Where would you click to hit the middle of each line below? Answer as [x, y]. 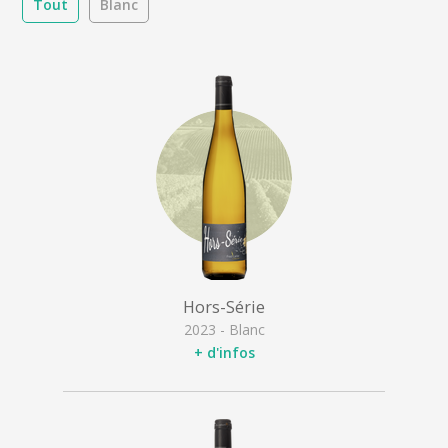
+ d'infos [224, 352]
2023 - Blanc [224, 330]
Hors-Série [224, 307]
